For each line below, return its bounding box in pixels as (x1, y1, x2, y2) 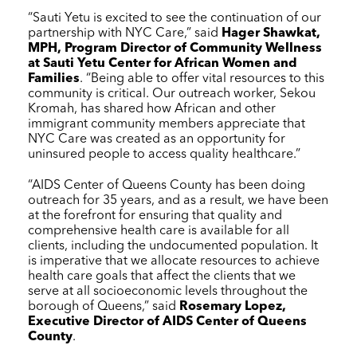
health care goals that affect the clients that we (28, 269, 296, 283)
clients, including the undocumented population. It (28, 239, 318, 253)
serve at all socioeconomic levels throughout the (28, 284, 308, 298)
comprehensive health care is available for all (28, 224, 289, 237)
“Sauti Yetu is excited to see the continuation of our (28, 11, 321, 25)
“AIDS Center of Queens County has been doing (28, 178, 305, 192)
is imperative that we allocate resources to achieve (28, 254, 320, 268)
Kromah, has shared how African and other (28, 102, 276, 116)
